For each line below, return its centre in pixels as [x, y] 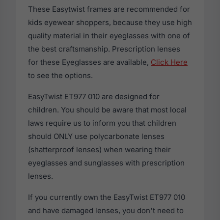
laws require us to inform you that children [102, 123]
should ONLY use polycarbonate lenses [96, 137]
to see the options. [60, 76]
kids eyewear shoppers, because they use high [110, 23]
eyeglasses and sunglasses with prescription [106, 163]
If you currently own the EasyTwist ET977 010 [107, 197]
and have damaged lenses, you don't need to [106, 211]
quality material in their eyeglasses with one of [109, 36]
